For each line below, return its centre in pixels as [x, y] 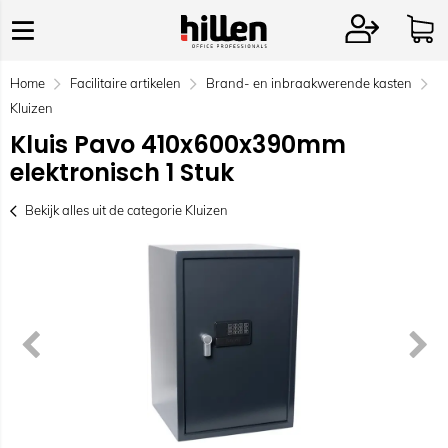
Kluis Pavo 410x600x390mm [178, 144]
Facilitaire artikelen [125, 83]
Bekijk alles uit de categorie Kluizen [126, 210]
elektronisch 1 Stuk [122, 172]
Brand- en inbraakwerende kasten [309, 83]
